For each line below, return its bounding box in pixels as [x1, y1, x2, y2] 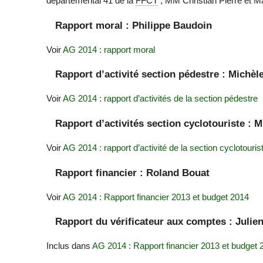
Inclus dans [46, 241, 93, 251]
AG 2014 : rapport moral [63, 44, 156, 55]
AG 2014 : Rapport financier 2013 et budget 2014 [63, 191, 249, 202]
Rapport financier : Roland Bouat [55, 166, 210, 178]
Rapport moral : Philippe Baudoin [55, 19, 213, 31]
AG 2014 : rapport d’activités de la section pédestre [63, 93, 258, 104]
